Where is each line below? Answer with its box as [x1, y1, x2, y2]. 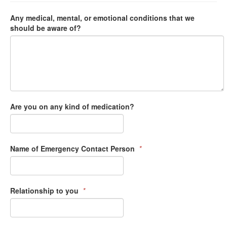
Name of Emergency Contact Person [10, 143, 137, 154]
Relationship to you [10, 185, 81, 196]
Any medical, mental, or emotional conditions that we [10, 12, 195, 23]
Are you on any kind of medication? [10, 101, 136, 111]
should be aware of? [10, 22, 81, 33]
